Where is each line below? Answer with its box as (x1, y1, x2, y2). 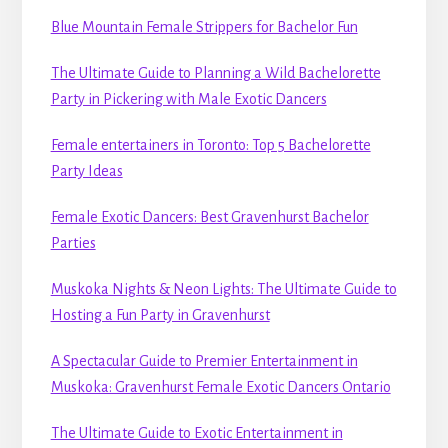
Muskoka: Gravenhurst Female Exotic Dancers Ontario (50, 378, 391, 395)
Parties (50, 234, 96, 251)
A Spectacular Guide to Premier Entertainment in (50, 352, 358, 369)
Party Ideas (50, 162, 123, 179)
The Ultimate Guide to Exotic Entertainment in (50, 424, 343, 441)
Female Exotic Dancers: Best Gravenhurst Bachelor (50, 208, 369, 225)
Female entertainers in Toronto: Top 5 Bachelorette (50, 136, 371, 153)
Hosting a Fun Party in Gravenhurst (50, 306, 270, 323)
